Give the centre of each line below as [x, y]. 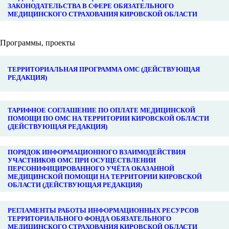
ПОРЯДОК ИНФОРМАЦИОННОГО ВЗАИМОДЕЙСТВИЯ [97, 152]
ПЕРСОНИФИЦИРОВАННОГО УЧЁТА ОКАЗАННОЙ [91, 168]
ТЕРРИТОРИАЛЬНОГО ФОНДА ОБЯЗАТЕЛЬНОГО [89, 218]
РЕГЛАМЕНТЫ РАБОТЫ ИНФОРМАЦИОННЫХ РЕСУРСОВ [103, 210]
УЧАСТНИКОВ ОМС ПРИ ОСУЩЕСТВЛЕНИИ [82, 160]
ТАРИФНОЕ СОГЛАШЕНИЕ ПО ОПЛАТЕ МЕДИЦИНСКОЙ [101, 110]
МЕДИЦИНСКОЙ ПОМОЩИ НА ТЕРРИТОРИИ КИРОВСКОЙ [105, 176]
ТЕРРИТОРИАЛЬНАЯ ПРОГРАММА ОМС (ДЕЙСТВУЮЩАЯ [104, 69]
